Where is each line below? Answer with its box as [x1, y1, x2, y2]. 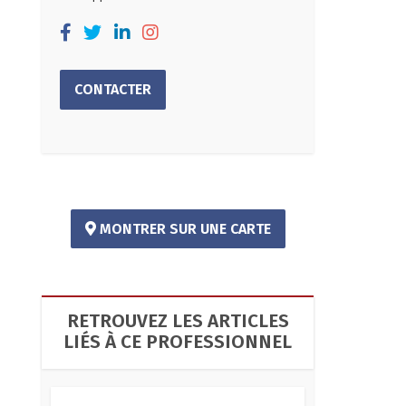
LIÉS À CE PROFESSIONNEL [63, 331, 292, 354]
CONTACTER [74, 80, 151, 98]
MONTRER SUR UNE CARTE [95, 219, 271, 237]
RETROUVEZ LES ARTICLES [66, 310, 289, 333]
